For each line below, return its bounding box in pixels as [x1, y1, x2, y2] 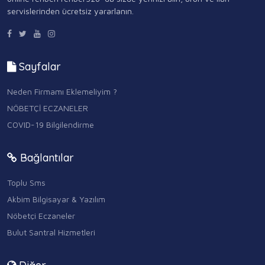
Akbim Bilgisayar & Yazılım [7, 193, 105, 204]
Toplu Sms [7, 177, 46, 188]
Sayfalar [16, 59, 61, 73]
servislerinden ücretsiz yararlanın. [7, 5, 134, 16]
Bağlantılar [17, 150, 74, 164]
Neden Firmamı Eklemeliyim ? [7, 86, 117, 96]
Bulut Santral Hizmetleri [7, 227, 95, 237]
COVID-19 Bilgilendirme [7, 119, 94, 130]
